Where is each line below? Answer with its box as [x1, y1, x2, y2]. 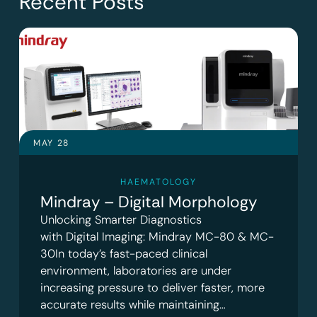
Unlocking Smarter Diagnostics [40, 212, 202, 228]
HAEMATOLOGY [120, 176, 197, 188]
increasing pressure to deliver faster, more [40, 280, 265, 296]
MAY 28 [33, 137, 70, 149]
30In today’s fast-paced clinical [40, 246, 207, 262]
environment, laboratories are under [40, 263, 231, 279]
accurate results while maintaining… [40, 297, 226, 313]
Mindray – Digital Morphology [40, 192, 257, 213]
